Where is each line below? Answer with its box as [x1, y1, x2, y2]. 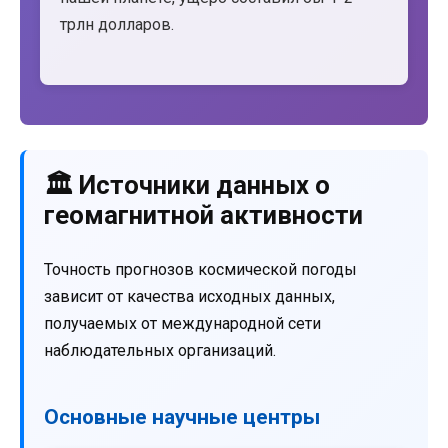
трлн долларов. [60, 15, 174, 35]
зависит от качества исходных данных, [44, 286, 335, 306]
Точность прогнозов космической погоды [44, 259, 357, 279]
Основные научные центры [44, 404, 320, 429]
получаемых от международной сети [44, 313, 321, 333]
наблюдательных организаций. [44, 340, 276, 360]
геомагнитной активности [44, 200, 363, 231]
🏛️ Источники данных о [44, 170, 330, 201]
